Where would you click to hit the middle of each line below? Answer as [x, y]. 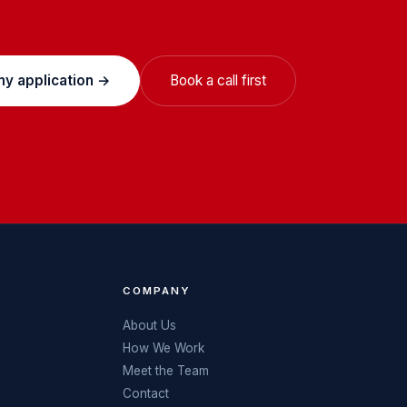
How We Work [163, 347]
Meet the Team [165, 370]
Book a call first [218, 81]
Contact [145, 393]
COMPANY [157, 290]
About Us [149, 325]
